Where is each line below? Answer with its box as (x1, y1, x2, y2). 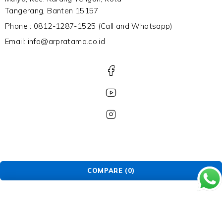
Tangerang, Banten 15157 (5, 5, 99, 15)
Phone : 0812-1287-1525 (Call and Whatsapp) (5, 21, 173, 31)
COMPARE (87, 166, 123, 174)
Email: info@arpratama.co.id (5, 36, 106, 46)
